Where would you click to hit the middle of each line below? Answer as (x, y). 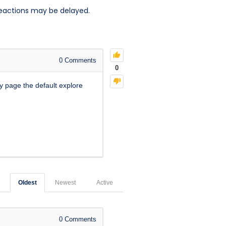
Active (105, 182)
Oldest (27, 182)
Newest (65, 182)
